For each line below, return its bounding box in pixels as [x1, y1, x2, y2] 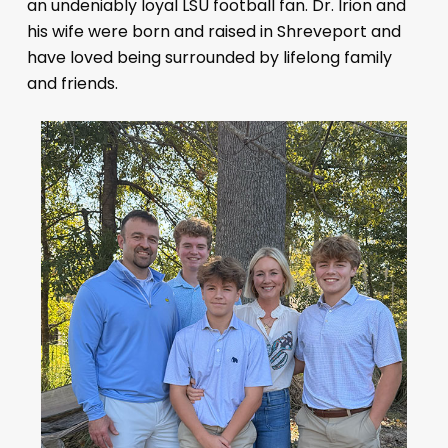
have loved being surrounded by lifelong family [27, 45, 393, 69]
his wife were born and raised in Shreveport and [27, 19, 402, 43]
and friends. [27, 71, 119, 95]
